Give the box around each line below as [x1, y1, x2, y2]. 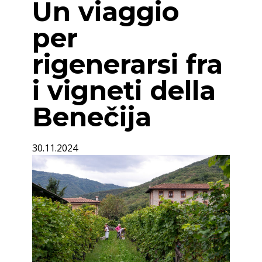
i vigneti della [32, 74, 216, 106]
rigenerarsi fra [32, 48, 223, 80]
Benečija [32, 101, 151, 133]
